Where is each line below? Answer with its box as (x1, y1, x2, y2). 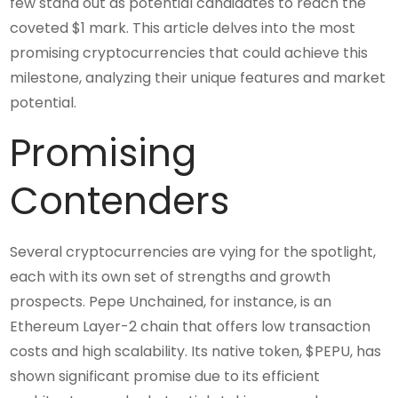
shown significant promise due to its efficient (10, 365, 321, 386)
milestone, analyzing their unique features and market (10, 67, 386, 88)
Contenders (10, 174, 230, 227)
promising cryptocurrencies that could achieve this (10, 42, 369, 63)
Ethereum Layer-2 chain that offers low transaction (10, 315, 371, 337)
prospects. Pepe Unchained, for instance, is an (10, 291, 332, 312)
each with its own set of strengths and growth (10, 266, 331, 287)
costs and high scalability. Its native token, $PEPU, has (10, 340, 382, 362)
